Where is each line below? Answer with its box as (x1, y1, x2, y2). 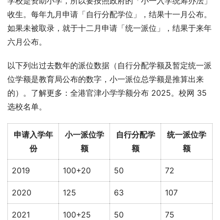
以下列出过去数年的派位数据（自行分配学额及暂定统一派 (7, 60, 212, 70)
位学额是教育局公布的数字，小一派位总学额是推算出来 (7, 74, 204, 84)
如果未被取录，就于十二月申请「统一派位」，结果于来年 (7, 23, 212, 33)
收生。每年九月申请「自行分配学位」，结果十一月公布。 (7, 9, 212, 19)
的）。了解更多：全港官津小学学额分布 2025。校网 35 (7, 87, 207, 98)
